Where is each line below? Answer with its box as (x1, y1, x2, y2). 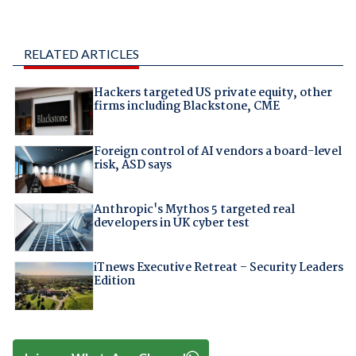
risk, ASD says (93, 155, 172, 175)
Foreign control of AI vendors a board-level (93, 141, 342, 161)
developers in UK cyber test (93, 213, 250, 233)
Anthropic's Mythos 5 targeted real (93, 199, 295, 219)
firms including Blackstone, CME (93, 97, 280, 117)
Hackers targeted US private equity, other (93, 83, 332, 103)
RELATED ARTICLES (23, 46, 139, 62)
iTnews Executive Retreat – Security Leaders (93, 258, 343, 278)
